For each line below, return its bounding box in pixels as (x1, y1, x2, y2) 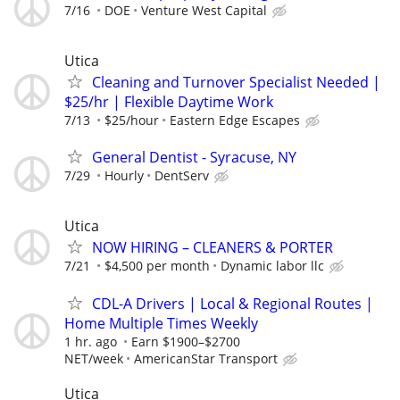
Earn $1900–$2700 (131, 332, 240, 350)
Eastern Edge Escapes (170, 112, 300, 129)
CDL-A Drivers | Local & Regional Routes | (92, 293, 373, 313)
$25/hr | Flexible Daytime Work (64, 92, 273, 112)
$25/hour (104, 112, 159, 129)
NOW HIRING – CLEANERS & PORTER (92, 237, 333, 258)
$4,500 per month (104, 257, 210, 275)
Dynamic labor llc (221, 257, 324, 275)
